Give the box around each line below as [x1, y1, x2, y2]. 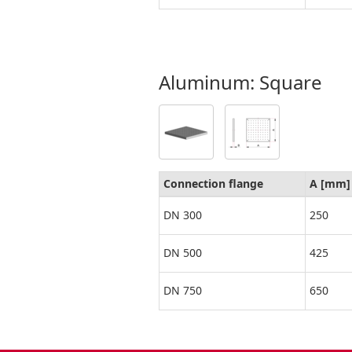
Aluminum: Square [159, 69, 322, 96]
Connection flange [163, 176, 266, 192]
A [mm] [310, 176, 350, 192]
